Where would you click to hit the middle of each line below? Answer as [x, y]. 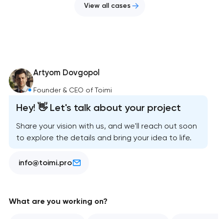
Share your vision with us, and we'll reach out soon [106, 126]
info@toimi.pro [45, 163]
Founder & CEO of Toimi [73, 90]
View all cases [107, 5]
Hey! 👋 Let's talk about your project [98, 108]
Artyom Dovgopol [67, 72]
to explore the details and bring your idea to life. [104, 137]
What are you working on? [58, 201]
